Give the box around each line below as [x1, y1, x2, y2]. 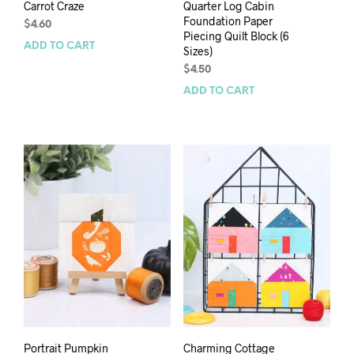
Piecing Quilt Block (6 [183, 29, 289, 43]
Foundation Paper [183, 14, 273, 28]
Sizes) [183, 44, 213, 58]
